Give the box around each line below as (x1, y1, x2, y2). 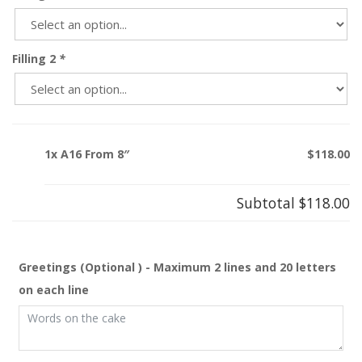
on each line (19, 281, 89, 297)
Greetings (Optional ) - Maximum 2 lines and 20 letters (19, 259, 336, 275)
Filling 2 (12, 50, 59, 66)
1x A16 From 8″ (44, 145, 129, 162)
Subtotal (237, 192, 299, 213)
